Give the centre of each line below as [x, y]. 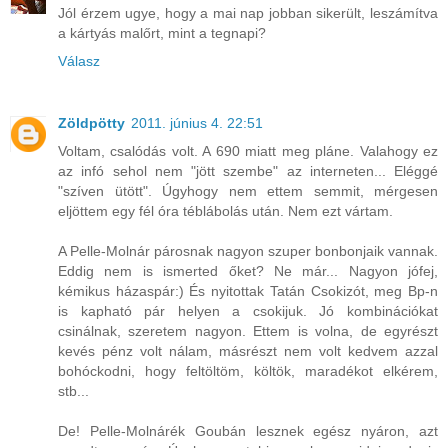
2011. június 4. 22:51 [197, 123]
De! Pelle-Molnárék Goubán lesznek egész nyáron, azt [248, 431]
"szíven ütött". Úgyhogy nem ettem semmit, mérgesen [248, 191]
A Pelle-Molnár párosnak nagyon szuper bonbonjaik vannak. [248, 251]
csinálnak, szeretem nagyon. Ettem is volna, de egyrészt [248, 331]
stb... [73, 391]
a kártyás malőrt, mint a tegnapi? [162, 33]
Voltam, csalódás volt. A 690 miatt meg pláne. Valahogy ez [248, 151]
